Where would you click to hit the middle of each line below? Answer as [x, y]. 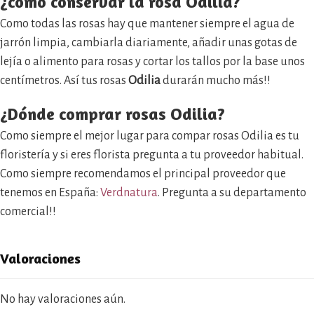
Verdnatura [129, 193]
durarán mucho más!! [216, 81]
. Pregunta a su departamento [232, 193]
